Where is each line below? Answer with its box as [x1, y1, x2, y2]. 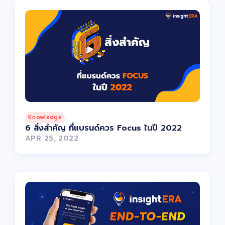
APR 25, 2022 [25, 133, 79, 144]
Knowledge [28, 113, 62, 122]
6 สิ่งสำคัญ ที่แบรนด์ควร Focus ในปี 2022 [25, 122, 182, 134]
